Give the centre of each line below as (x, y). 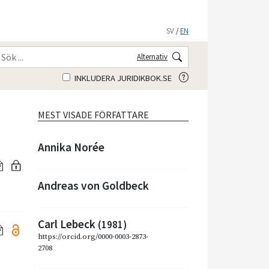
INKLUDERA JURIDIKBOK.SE (122, 78)
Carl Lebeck (68, 224)
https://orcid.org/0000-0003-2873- (93, 236)
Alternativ (152, 56)
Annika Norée (71, 147)
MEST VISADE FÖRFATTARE (93, 114)
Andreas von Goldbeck (93, 185)
